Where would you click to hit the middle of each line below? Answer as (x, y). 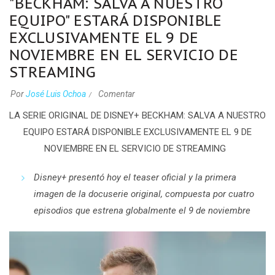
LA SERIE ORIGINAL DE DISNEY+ (76, 116)
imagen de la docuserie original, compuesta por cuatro (144, 194)
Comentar (117, 94)
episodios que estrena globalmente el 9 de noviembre (142, 211)
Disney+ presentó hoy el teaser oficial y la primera (135, 178)
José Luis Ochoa (56, 94)
